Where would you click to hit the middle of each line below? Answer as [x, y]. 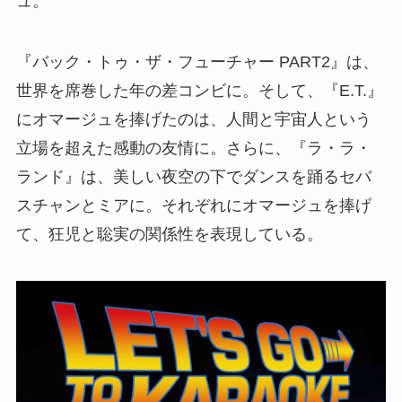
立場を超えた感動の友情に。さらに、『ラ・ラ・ [193, 149]
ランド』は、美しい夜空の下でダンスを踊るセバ [193, 177]
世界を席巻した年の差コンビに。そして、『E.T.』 [199, 91]
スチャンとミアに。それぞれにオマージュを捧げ [193, 206]
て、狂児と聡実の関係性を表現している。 [169, 235]
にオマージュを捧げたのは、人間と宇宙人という [193, 120]
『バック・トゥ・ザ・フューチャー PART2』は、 [197, 62]
